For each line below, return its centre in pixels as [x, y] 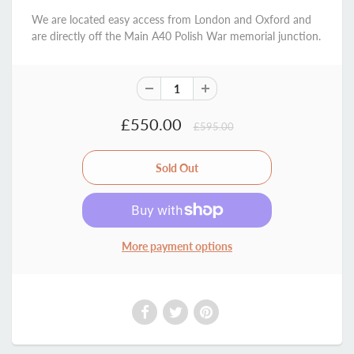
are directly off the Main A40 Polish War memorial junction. [176, 36]
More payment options [177, 246]
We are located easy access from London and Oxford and [171, 19]
